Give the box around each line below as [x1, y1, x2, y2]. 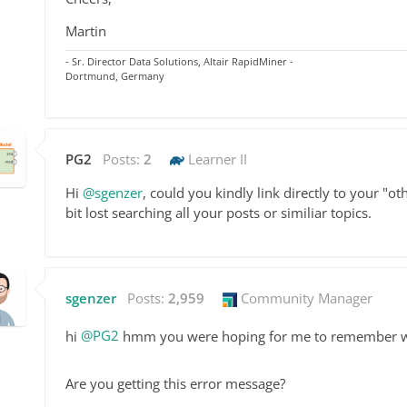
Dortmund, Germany [65, 68, 164, 83]
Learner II [184, 149, 247, 168]
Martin [65, 21, 106, 40]
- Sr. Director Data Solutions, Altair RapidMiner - [65, 54, 293, 68]
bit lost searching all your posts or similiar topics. [65, 203, 372, 222]
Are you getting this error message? [65, 373, 285, 392]
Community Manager [237, 288, 372, 307]
